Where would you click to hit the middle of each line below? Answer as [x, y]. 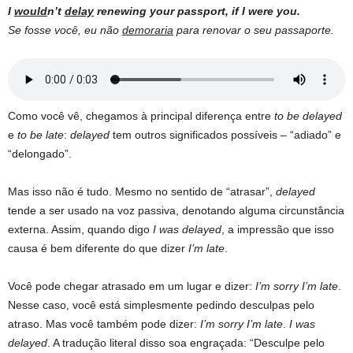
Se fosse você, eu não [65, 30]
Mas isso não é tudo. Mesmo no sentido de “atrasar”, [142, 192]
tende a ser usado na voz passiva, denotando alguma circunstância [176, 211]
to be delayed [308, 116]
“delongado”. [40, 154]
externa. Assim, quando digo [80, 230]
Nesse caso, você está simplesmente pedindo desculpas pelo [161, 305]
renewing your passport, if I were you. [197, 11]
